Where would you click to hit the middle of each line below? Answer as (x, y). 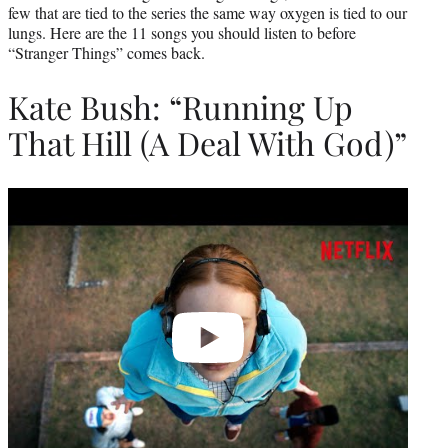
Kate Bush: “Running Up (180, 107)
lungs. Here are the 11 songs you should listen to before (182, 32)
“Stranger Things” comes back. (106, 52)
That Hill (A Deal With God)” (207, 143)
